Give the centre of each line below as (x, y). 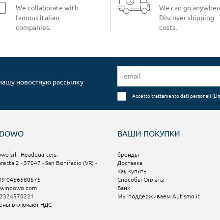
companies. (33, 27)
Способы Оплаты (141, 179)
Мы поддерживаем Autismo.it (159, 196)
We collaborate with (47, 8)
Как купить (132, 171)
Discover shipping (187, 17)
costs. (168, 27)
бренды (128, 154)
